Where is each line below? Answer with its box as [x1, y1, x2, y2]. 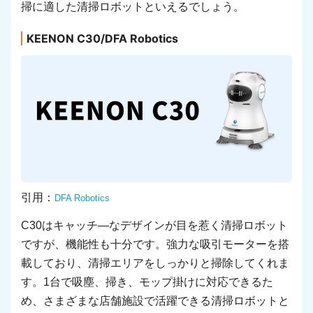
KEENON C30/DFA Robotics [27, 31, 178, 45]
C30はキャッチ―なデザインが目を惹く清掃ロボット [21, 219, 288, 231]
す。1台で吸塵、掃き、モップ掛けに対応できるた [21, 275, 273, 288]
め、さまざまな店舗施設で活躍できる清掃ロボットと [21, 294, 289, 307]
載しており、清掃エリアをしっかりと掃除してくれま [21, 256, 289, 269]
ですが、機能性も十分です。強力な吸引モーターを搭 [21, 238, 289, 250]
